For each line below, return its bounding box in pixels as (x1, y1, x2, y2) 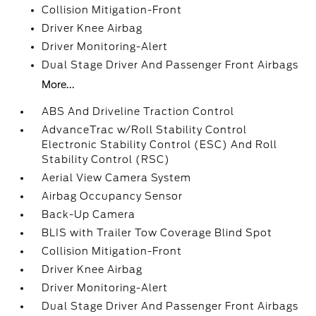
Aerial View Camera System (42, 172, 192, 183)
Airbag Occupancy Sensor (42, 190, 183, 202)
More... (42, 79, 75, 90)
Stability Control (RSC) (42, 154, 171, 165)
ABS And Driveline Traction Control (42, 106, 235, 117)
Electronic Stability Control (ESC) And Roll (42, 139, 278, 150)
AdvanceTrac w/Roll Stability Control (42, 124, 248, 135)
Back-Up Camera (42, 209, 136, 220)
